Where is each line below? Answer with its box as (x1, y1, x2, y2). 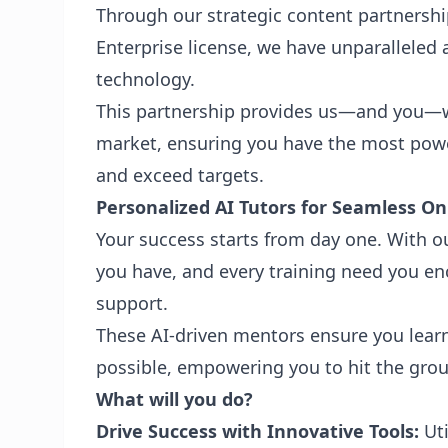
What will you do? (96, 387, 253, 411)
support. (96, 291, 173, 315)
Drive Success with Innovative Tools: (96, 419, 419, 443)
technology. (96, 67, 200, 91)
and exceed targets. (96, 163, 264, 187)
